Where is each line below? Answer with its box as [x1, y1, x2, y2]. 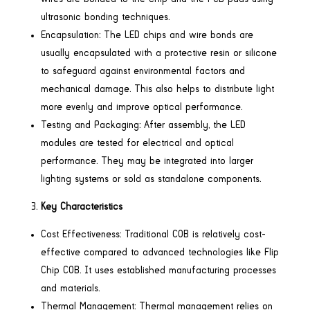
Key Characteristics [40, 201, 122, 212]
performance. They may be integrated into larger [40, 156, 253, 166]
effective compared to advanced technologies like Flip [40, 247, 279, 257]
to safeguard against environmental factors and [40, 66, 245, 76]
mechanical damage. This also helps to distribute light [40, 84, 274, 94]
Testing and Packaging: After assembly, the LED [40, 120, 246, 130]
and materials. [40, 283, 100, 293]
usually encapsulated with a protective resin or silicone [40, 48, 277, 58]
